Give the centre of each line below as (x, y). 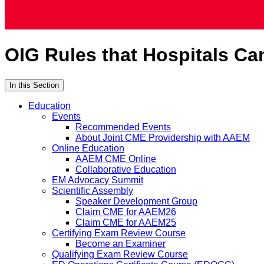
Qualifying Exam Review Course (120, 254)
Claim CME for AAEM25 (126, 222)
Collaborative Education (126, 169)
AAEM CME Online (116, 159)
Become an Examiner (121, 243)
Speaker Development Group (136, 201)
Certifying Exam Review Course (119, 233)
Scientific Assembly (93, 190)
